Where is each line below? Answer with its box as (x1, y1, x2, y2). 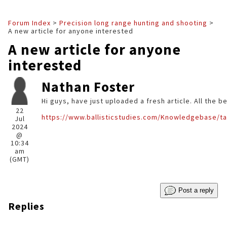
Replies (8, 200, 45, 212)
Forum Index (8, 18, 51, 27)
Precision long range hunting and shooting (59, 18, 207, 27)
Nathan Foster (42, 78, 135, 95)
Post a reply (176, 186, 214, 194)
